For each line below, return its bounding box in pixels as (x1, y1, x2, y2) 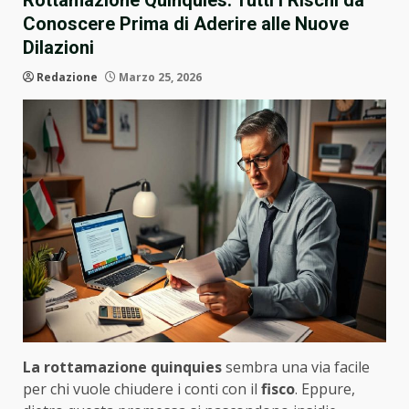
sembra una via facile (222, 356, 370, 377)
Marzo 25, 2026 (116, 69, 202, 86)
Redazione (37, 69, 98, 86)
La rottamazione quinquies (23, 356, 222, 377)
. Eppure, (295, 378, 355, 399)
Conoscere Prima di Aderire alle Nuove (23, 13, 349, 36)
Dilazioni (23, 37, 94, 59)
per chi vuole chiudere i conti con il (23, 378, 261, 399)
